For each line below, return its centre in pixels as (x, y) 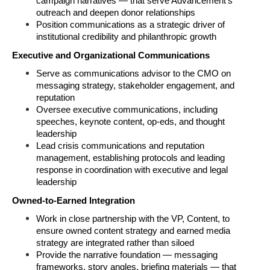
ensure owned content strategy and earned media (133, 231)
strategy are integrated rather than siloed (115, 243)
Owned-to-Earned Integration (74, 201)
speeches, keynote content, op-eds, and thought (130, 122)
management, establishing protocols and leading (130, 158)
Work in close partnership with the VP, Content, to (133, 219)
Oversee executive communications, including (127, 110)
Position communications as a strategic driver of (130, 25)
